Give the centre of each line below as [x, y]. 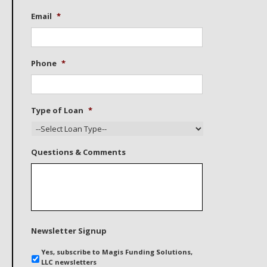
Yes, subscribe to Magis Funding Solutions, [117, 252]
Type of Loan [57, 110]
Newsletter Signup [69, 231]
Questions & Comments [78, 152]
